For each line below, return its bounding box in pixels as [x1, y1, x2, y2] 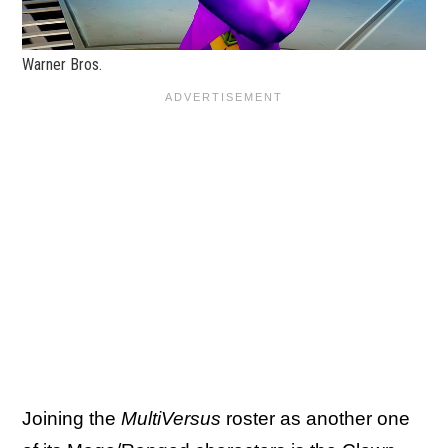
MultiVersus [121, 408, 221, 430]
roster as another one [221, 408, 410, 430]
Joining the [22, 408, 121, 430]
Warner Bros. [22, 55, 102, 75]
